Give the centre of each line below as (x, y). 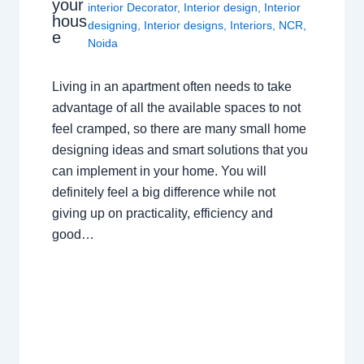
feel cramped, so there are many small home (179, 129)
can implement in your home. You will (159, 171)
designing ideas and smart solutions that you (180, 150)
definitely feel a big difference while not (163, 193)
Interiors (251, 26)
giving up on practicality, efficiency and (162, 214)
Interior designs (184, 26)
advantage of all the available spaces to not (176, 108)
